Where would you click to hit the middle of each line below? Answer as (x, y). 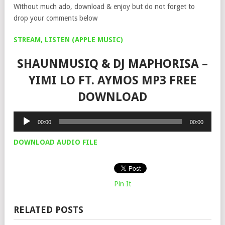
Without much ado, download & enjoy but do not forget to (104, 6)
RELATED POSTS (48, 209)
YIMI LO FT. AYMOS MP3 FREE (112, 80)
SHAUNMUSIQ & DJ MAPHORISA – (112, 64)
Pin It (123, 184)
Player (23, 128)
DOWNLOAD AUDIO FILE (55, 142)
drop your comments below (55, 18)
